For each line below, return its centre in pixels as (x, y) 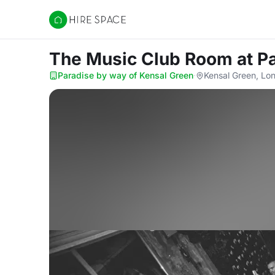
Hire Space (74, 26)
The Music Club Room (143, 59)
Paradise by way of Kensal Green (126, 75)
